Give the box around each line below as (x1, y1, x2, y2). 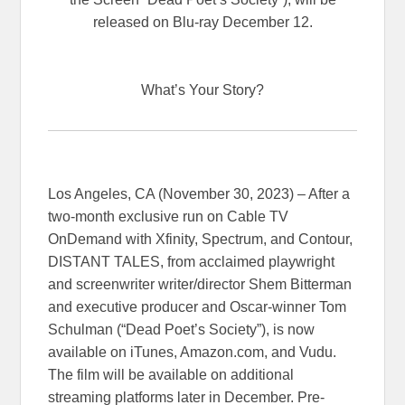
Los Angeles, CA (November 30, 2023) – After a (48, 186, 351, 202)
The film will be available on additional (48, 367, 295, 383)
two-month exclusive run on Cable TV (48, 209, 289, 225)
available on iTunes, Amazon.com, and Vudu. (48, 344, 337, 361)
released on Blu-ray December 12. (92, 14, 313, 31)
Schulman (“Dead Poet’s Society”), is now (48, 322, 316, 338)
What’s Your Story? (141, 82, 264, 99)
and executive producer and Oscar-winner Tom (48, 299, 347, 316)
